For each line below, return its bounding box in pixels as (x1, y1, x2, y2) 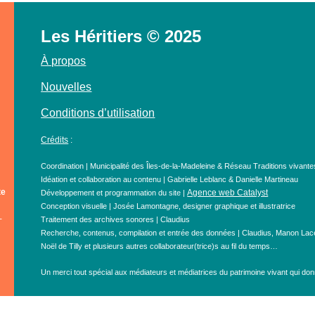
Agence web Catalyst (187, 187, 269, 198)
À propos (41, 54, 86, 67)
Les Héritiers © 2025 (41, 26, 202, 46)
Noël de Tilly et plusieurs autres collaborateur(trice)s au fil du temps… (41, 241, 278, 250)
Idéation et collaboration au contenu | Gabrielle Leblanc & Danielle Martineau (41, 174, 299, 184)
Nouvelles (41, 80, 92, 93)
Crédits (41, 134, 69, 145)
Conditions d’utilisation (41, 106, 155, 119)
